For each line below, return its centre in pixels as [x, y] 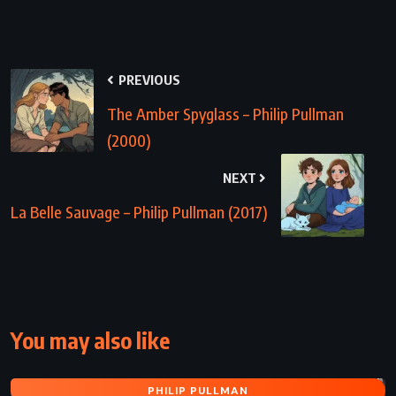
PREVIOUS [148, 79]
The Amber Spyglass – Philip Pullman [225, 113]
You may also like [90, 340]
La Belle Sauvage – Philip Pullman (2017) [139, 211]
